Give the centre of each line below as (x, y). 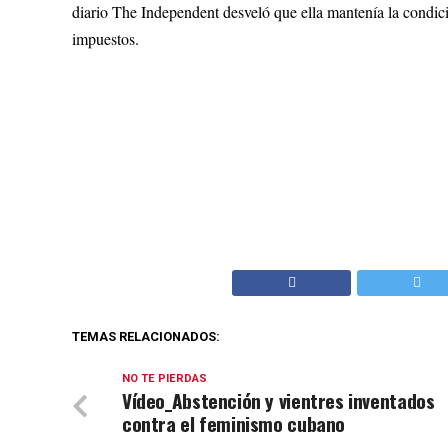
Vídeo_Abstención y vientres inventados (278, 400)
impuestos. (105, 38)
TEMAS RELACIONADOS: (146, 336)
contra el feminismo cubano (234, 423)
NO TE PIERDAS (164, 378)
